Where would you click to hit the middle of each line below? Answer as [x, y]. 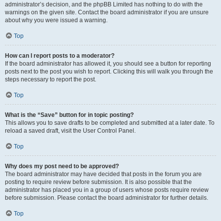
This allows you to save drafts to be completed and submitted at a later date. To [110, 123]
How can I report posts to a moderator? [60, 56]
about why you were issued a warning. [56, 20]
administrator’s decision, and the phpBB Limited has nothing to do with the [104, 4]
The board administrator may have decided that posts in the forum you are [103, 174]
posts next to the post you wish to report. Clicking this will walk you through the [109, 72]
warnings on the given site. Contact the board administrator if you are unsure [107, 12]
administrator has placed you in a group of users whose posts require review [107, 190]
